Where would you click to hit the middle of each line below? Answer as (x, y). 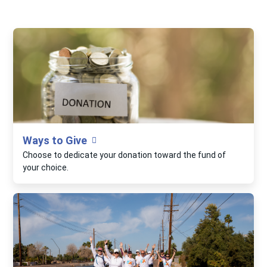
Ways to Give (55, 141)
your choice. (46, 168)
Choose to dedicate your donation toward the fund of (125, 155)
